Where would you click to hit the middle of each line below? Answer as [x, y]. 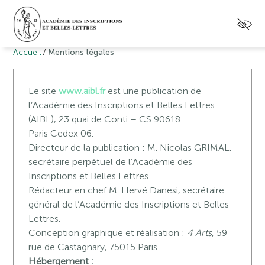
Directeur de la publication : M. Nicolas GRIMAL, [130, 148]
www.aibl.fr [82, 91]
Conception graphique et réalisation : [108, 233]
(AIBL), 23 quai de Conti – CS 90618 [105, 119]
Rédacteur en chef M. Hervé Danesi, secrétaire [127, 190]
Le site [44, 91]
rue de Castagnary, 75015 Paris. [94, 247]
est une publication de [153, 91]
